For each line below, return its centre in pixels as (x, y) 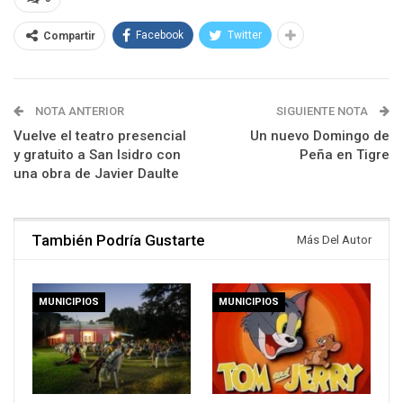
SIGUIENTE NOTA (323, 111)
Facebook (160, 35)
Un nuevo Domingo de (320, 135)
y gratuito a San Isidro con (97, 154)
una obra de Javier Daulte (96, 173)
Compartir (69, 36)
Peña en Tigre (345, 154)
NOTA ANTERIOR (78, 111)
